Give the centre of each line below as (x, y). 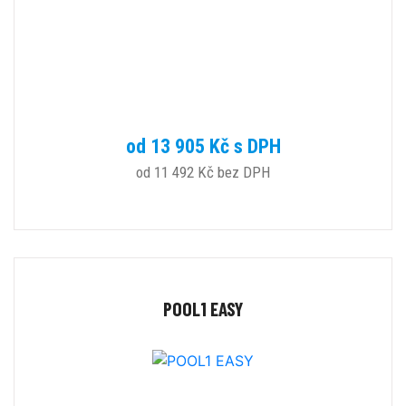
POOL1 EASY (203, 308)
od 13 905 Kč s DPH (203, 146)
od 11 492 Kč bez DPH (203, 172)
